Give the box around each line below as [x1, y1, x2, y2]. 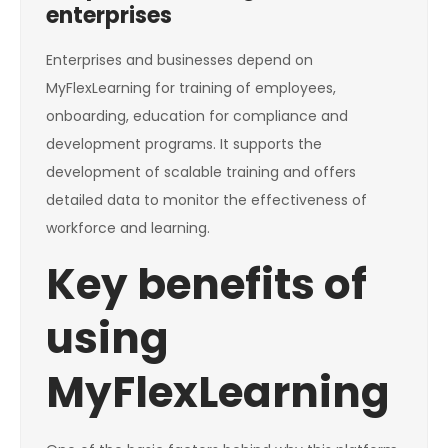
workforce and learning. [46, 218, 210, 239]
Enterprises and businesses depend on [46, 50, 313, 71]
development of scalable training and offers [46, 162, 356, 183]
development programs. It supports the [46, 134, 322, 155]
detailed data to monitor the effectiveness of [46, 190, 367, 211]
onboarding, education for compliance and [46, 106, 348, 127]
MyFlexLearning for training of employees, [46, 78, 336, 99]
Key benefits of [46, 255, 367, 315]
